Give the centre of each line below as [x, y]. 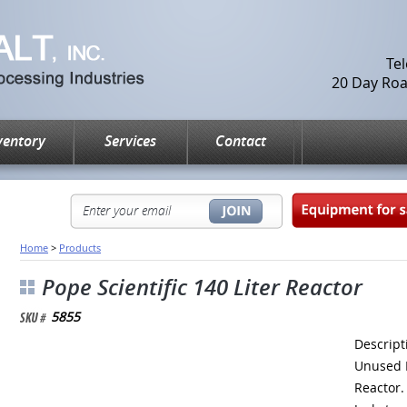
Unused [380, 366]
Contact [241, 141]
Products [80, 248]
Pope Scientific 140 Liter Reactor [202, 287]
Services [130, 141]
